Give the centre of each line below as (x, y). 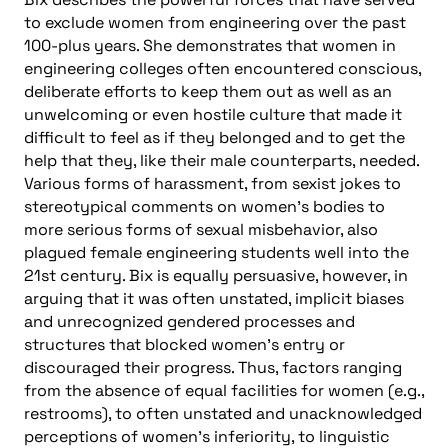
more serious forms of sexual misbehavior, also (201, 229)
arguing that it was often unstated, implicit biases (214, 298)
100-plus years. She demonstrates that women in (210, 45)
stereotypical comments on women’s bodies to (204, 206)
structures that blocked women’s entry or (184, 344)
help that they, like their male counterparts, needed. (221, 160)
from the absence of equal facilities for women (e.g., (224, 390)
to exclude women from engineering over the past (215, 22)
